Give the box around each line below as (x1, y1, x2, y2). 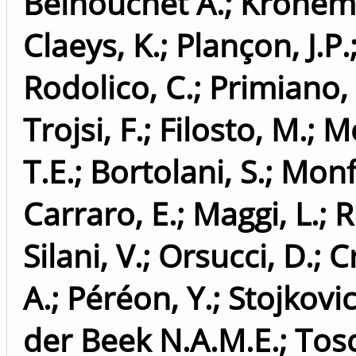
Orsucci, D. (158, 234, 313, 277)
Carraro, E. (23, 192, 176, 234)
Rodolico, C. (23, 66, 193, 108)
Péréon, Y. (67, 277, 212, 319)
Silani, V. (23, 234, 142, 277)
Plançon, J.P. (176, 24, 350, 66)
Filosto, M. (159, 108, 307, 150)
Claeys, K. (23, 24, 160, 66)
